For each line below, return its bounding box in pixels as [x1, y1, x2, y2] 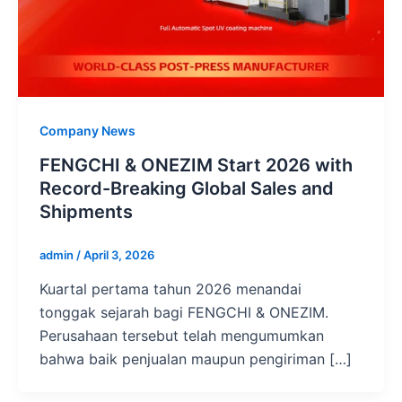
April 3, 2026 [83, 248, 154, 263]
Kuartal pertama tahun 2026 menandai [39, 279, 301, 298]
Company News [39, 123, 135, 139]
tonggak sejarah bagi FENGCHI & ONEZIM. [39, 302, 328, 321]
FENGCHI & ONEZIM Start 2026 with [39, 154, 353, 177]
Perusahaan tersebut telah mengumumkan [39, 326, 324, 345]
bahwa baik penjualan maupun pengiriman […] [39, 349, 352, 368]
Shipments [39, 201, 133, 223]
